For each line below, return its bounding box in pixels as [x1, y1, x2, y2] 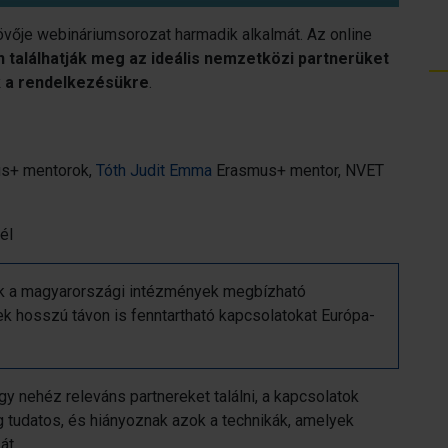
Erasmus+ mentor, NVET [212, 161, 384, 180]
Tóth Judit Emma [96, 161, 212, 180]
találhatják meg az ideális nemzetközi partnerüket [5, 49, 389, 68]
